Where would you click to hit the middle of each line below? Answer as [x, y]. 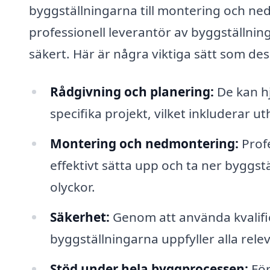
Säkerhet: [80, 217]
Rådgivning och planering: [132, 92]
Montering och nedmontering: [144, 144]
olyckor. [72, 187]
